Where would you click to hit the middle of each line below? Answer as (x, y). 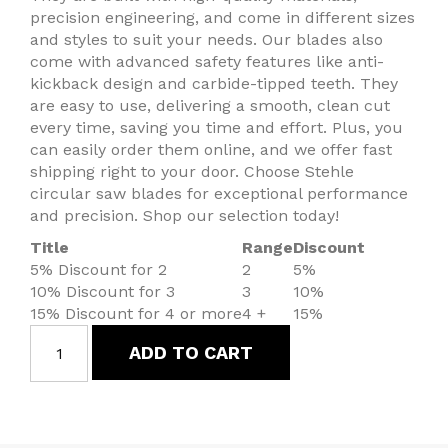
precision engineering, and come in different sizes (222, 18)
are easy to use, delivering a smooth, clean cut (210, 106)
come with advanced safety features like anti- (207, 62)
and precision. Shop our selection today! (184, 216)
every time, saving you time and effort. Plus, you (216, 128)
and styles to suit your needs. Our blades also (206, 40)
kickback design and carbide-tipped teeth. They (214, 84)
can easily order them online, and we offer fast (211, 150)
